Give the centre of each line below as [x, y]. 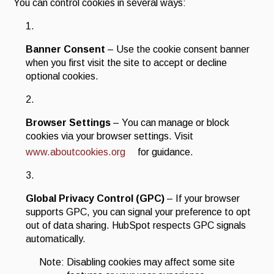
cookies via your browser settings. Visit [110, 136]
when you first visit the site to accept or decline [127, 62]
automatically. [56, 239]
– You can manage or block [170, 122]
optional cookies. [62, 76]
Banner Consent [66, 49]
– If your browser [202, 198]
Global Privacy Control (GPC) [95, 198]
